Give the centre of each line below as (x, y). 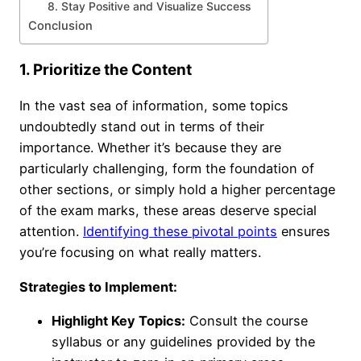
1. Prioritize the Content (106, 69)
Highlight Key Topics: (118, 321)
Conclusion (60, 25)
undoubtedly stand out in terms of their (142, 127)
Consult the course (247, 321)
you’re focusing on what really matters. (140, 253)
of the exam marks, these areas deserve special (168, 211)
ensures (304, 232)
